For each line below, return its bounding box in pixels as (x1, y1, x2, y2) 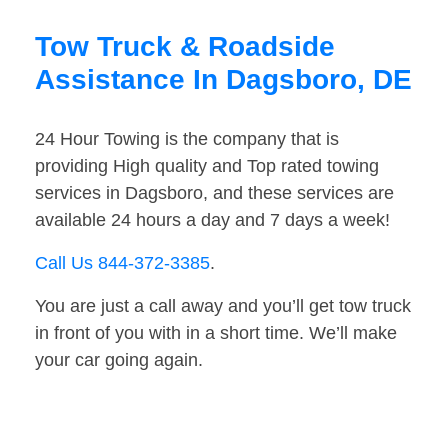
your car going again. (35, 350, 203, 371)
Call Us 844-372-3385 (35, 253, 210, 274)
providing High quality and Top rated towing (35, 156, 379, 177)
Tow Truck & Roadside (35, 31, 335, 63)
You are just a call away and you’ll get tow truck (35, 296, 411, 317)
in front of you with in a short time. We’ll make (35, 323, 397, 344)
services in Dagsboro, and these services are (35, 183, 394, 204)
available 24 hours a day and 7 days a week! (35, 210, 390, 231)
